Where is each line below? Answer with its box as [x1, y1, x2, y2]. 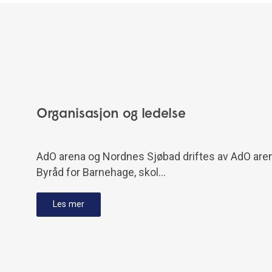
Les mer [52, 199, 84, 210]
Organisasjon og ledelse [36, 107, 186, 122]
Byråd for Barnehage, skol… [36, 165, 166, 178]
